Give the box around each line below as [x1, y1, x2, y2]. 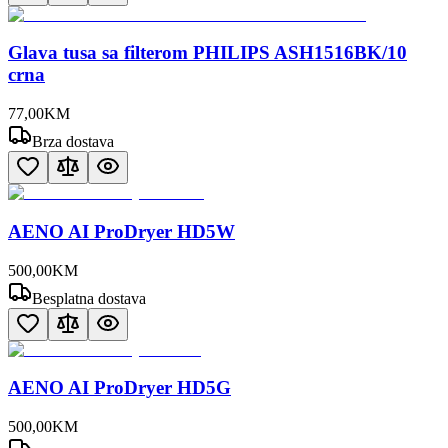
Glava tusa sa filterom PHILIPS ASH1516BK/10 [8, 42, 407, 64]
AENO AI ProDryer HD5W [8, 220, 235, 242]
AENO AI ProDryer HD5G [8, 377, 231, 399]
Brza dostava [32, 133, 114, 151]
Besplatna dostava [32, 289, 146, 307]
